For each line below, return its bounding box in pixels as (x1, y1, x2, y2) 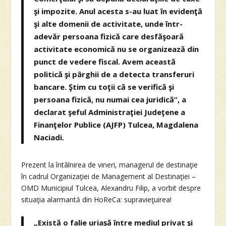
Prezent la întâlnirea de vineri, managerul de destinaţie (21, 159, 198, 169)
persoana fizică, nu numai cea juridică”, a (34, 94, 187, 104)
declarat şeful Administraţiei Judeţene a (34, 106, 186, 117)
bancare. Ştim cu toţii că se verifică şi (34, 81, 175, 92)
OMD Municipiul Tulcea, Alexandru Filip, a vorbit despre (21, 183, 201, 193)
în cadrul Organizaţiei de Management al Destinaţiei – (21, 171, 196, 181)
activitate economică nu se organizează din (34, 43, 199, 54)
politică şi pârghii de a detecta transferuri (34, 69, 195, 79)
